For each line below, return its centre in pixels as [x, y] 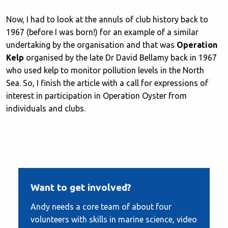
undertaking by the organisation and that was [91, 45]
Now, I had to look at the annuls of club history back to [107, 19]
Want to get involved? [81, 187]
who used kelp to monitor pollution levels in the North [105, 70]
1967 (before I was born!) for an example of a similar [102, 32]
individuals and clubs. [46, 108]
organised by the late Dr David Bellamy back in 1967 [120, 57]
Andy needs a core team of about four [101, 206]
